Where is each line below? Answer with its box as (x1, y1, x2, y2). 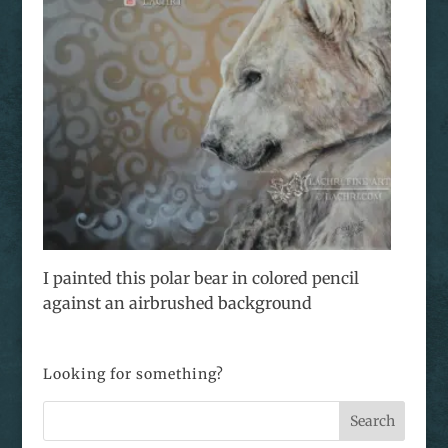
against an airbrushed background (42, 293, 312, 314)
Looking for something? (42, 365, 224, 384)
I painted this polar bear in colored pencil (42, 268, 359, 289)
